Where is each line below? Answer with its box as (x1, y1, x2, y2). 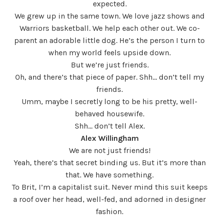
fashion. (96, 206, 123, 216)
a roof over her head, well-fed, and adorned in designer (13, 194, 206, 204)
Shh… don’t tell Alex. (74, 121, 145, 131)
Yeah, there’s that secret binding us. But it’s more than (13, 157, 206, 167)
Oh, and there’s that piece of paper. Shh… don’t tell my (15, 72, 204, 82)
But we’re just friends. (70, 60, 149, 69)
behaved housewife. (75, 109, 144, 118)
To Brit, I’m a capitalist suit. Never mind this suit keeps (11, 182, 208, 192)
